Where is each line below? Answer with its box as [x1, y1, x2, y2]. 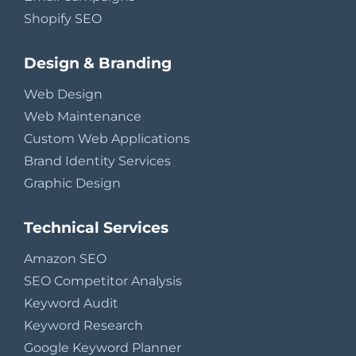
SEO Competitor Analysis [24, 273, 182, 289]
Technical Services [24, 218, 168, 238]
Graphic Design [24, 176, 121, 192]
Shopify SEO [24, 11, 102, 27]
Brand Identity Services [24, 153, 171, 169]
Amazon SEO [24, 251, 106, 267]
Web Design [24, 87, 103, 103]
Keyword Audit [24, 296, 118, 311]
